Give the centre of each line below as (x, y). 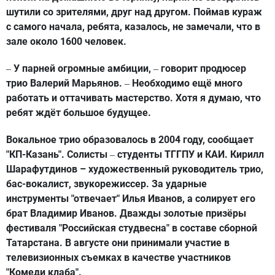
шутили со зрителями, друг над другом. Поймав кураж (134, 12)
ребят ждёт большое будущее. (79, 113)
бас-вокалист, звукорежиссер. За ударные (107, 184)
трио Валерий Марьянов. (65, 83)
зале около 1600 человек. (66, 42)
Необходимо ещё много (186, 83)
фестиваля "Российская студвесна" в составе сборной (132, 228)
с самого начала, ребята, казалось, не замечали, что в (133, 27)
